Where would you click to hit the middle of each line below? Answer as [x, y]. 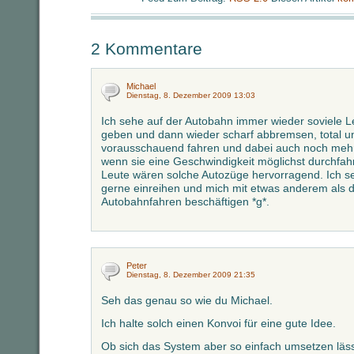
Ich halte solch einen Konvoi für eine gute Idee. [218, 323]
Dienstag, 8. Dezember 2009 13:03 [191, 95]
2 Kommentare [147, 49]
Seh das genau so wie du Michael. [187, 300]
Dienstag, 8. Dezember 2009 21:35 [191, 275]
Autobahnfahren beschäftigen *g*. [185, 201]
